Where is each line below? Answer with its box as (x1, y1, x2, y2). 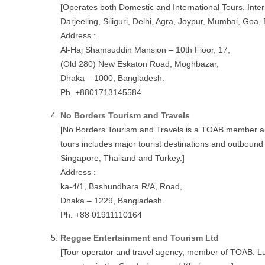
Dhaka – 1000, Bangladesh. (60, 73, 164, 83)
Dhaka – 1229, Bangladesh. (60, 196, 164, 205)
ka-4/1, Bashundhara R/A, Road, (60, 182, 182, 191)
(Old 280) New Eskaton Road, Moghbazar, (60, 59, 219, 69)
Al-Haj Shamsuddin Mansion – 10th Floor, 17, (60, 45, 230, 54)
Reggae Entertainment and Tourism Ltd (60, 233, 219, 243)
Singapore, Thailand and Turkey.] (60, 153, 185, 163)
